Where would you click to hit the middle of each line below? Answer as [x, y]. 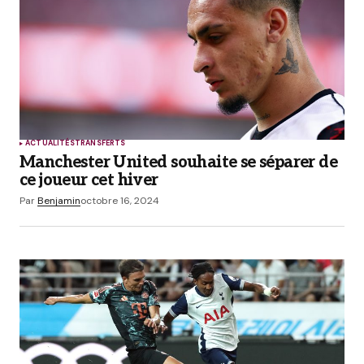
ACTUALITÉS [50, 143]
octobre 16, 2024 [120, 201]
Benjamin [59, 201]
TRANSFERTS [100, 143]
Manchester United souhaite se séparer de [178, 163]
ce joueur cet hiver [89, 181]
